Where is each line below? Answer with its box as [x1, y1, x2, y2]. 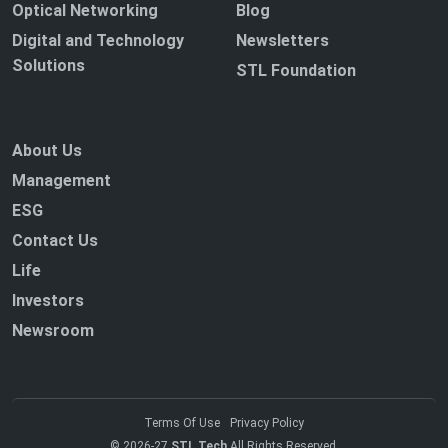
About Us [12, 141, 82, 161]
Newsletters [236, 31, 329, 51]
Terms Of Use [144, 416, 220, 431]
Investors [12, 291, 84, 311]
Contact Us [12, 231, 98, 251]
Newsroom [12, 321, 94, 341]
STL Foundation [236, 61, 356, 81]
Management [12, 171, 111, 191]
